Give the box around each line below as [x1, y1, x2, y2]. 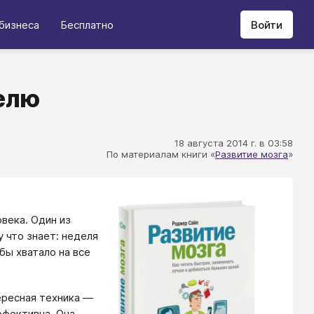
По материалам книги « [107, 149, 215, 160]
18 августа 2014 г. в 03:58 [175, 137, 293, 149]
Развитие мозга [215, 149, 288, 160]
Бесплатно [60, 18, 114, 32]
